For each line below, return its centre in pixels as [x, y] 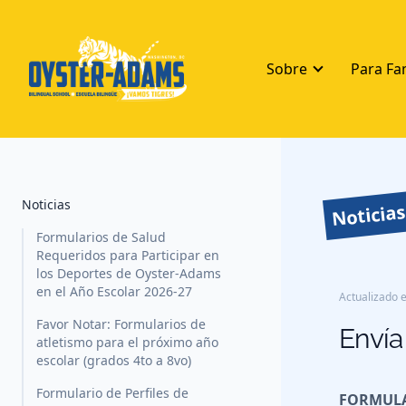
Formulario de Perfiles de [112, 393]
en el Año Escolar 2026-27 [114, 292]
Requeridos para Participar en [128, 256]
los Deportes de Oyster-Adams [129, 274]
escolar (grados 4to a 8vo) [114, 361]
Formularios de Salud [101, 237]
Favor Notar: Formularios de [121, 324]
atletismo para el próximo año [127, 343]
